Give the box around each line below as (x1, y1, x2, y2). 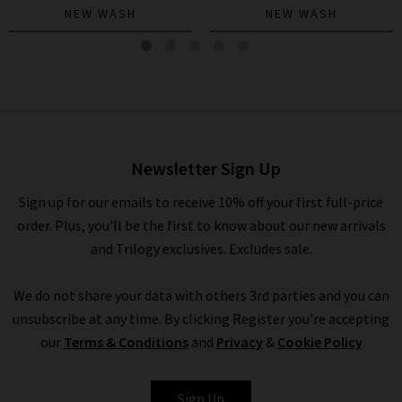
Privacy (215, 333, 263, 352)
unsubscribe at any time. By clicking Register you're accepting (13, 310, 389, 328)
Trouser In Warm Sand (33, 110, 168, 129)
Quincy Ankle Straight (33, 92, 168, 111)
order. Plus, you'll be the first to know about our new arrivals (16, 216, 386, 235)
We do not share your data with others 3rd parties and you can (13, 286, 389, 305)
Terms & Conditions (63, 333, 188, 352)
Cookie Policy (276, 333, 363, 352)
